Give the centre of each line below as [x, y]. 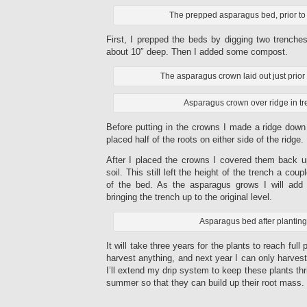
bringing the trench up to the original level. [189, 197]
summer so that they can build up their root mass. [205, 282]
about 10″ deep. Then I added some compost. [197, 51]
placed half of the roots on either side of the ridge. [205, 139]
